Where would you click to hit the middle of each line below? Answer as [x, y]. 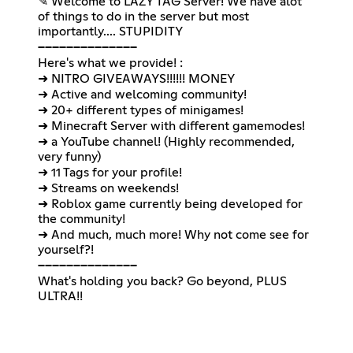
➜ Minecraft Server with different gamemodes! [171, 126]
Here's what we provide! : [110, 63]
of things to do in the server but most [143, 17]
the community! [82, 219]
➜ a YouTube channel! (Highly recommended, [166, 142]
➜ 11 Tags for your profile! [110, 173]
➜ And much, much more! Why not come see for [173, 235]
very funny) [69, 157]
